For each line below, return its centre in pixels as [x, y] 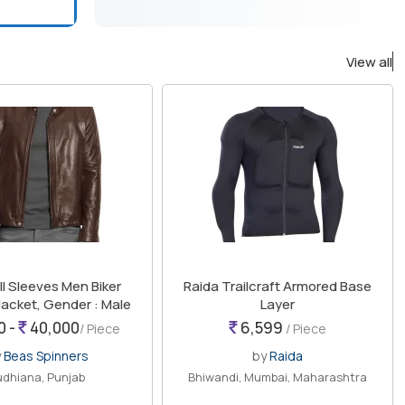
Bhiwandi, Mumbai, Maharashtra [277, 377]
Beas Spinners [46, 356]
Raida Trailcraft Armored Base [277, 287]
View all [369, 62]
